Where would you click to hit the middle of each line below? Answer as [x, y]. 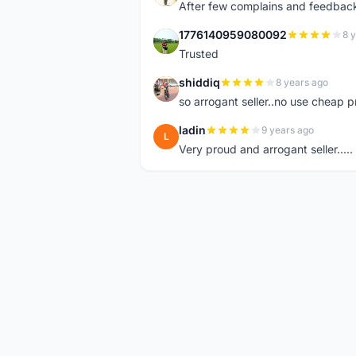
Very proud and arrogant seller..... [266, 149]
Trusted [199, 54]
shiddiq [199, 82]
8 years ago [302, 82]
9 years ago [288, 130]
